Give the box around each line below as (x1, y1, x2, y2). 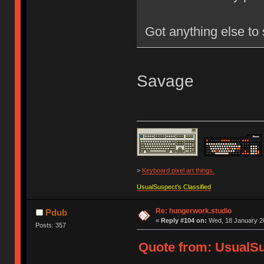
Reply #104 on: (160, 216, 207, 224)
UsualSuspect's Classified (136, 183, 211, 190)
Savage (136, 72, 194, 91)
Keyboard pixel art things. (141, 166, 214, 174)
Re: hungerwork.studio (155, 206, 232, 215)
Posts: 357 (35, 222, 67, 229)
